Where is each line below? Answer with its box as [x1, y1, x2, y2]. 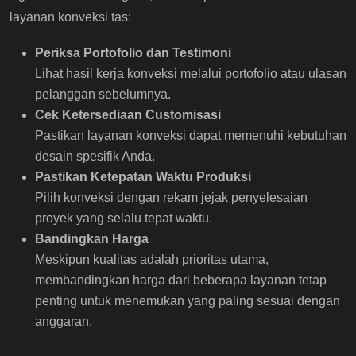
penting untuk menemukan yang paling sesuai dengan [35, 293, 340, 308]
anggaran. [35, 314, 92, 328]
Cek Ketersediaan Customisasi [35, 107, 221, 122]
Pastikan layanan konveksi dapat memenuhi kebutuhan [35, 128, 346, 142]
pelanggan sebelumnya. [35, 87, 171, 101]
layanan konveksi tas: [10, 10, 131, 24]
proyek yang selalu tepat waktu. [35, 211, 212, 225]
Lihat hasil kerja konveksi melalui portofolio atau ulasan [35, 66, 346, 80]
